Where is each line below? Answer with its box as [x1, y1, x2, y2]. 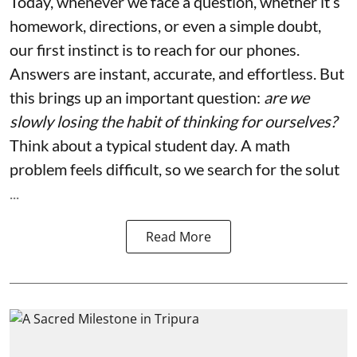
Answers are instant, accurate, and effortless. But [10, 63, 344, 83]
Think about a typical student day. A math [10, 135, 290, 155]
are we [264, 87, 309, 107]
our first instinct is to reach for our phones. [10, 39, 300, 59]
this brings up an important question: [10, 87, 264, 107]
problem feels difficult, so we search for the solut [10, 159, 339, 178]
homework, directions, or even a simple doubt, [10, 15, 321, 35]
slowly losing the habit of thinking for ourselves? [10, 111, 337, 131]
